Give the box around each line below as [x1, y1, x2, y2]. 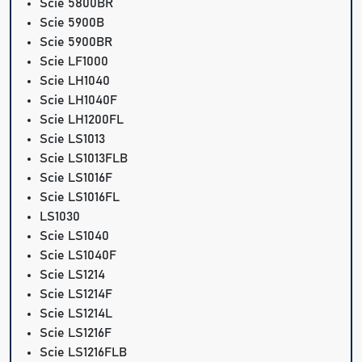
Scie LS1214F [40, 288, 113, 301]
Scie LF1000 [40, 55, 109, 69]
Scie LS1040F [40, 249, 117, 263]
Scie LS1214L [40, 307, 113, 321]
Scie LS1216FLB [40, 346, 128, 360]
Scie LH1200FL [40, 113, 124, 127]
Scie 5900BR [40, 36, 113, 49]
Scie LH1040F [40, 94, 118, 107]
